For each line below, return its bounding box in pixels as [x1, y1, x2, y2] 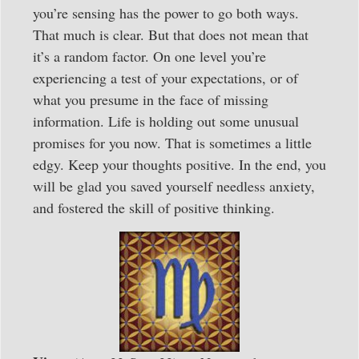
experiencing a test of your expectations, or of [33, 67, 298, 87]
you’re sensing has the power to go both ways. [33, 2, 299, 22]
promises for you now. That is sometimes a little [33, 132, 312, 152]
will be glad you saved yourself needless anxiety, [33, 175, 315, 196]
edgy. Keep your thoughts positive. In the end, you [33, 154, 326, 174]
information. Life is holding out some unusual [33, 111, 299, 131]
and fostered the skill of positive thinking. [33, 197, 275, 217]
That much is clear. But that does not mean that [33, 24, 309, 44]
